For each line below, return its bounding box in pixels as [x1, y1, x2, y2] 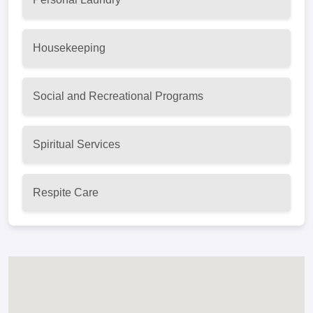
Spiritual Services [33, 138, 120, 150]
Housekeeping [33, 42, 105, 54]
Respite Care [33, 187, 99, 198]
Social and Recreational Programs [33, 90, 203, 102]
